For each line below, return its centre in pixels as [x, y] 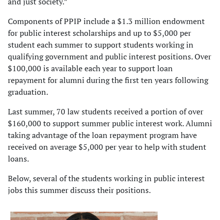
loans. [18, 159]
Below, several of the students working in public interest [106, 179]
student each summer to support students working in [101, 45]
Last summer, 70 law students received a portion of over [106, 112]
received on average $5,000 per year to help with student [107, 147]
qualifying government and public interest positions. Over [110, 57]
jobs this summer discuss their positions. [79, 190]
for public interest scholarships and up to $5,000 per [99, 33]
